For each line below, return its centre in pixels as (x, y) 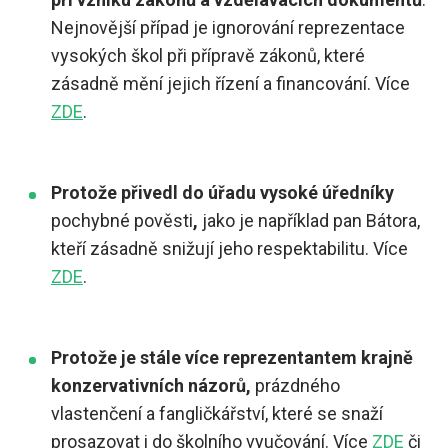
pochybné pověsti (122, 220)
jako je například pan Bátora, (311, 220)
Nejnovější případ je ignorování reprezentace (228, 27)
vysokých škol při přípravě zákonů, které (208, 55)
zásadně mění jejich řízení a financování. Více (230, 83)
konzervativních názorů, (151, 385)
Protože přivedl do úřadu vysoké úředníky (222, 192)
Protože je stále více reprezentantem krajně (232, 357)
